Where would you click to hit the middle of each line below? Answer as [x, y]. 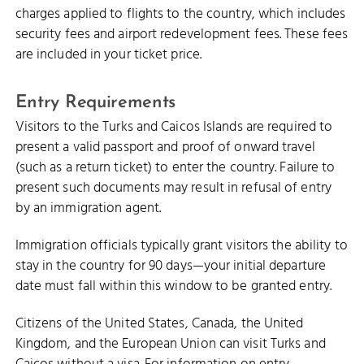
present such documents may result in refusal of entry [173, 188]
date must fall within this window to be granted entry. [173, 287]
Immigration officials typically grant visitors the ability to [181, 246]
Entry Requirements [95, 103]
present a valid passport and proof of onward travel [165, 147]
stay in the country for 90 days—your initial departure [171, 266]
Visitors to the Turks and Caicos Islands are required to [174, 127]
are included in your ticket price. [108, 54]
